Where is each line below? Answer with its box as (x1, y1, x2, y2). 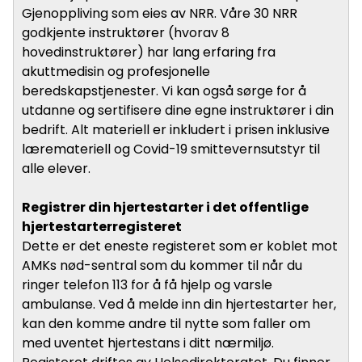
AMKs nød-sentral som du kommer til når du (22, 255, 302, 275)
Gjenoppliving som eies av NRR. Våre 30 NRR (22, 3, 297, 23)
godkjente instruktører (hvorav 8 (22, 23, 229, 42)
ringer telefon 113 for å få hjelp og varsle (22, 275, 272, 294)
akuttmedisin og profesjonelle (22, 61, 210, 81)
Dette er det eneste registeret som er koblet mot (22, 236, 338, 255)
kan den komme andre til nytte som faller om (22, 314, 310, 333)
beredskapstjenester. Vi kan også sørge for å (22, 81, 306, 100)
